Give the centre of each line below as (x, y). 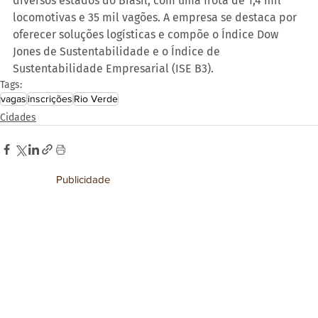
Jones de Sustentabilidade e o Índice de (118, 52)
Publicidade (83, 179)
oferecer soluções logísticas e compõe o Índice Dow (147, 35)
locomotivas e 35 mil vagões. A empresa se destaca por (156, 18)
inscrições (50, 99)
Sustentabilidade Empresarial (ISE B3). (113, 69)
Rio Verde (96, 99)
